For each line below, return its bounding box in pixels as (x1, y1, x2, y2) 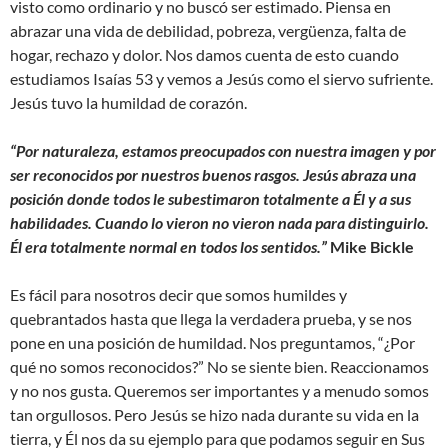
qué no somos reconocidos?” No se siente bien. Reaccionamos (10, 357, 429, 377)
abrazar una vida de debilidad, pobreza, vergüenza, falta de (10, 21, 406, 41)
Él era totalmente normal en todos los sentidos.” (10, 237, 327, 257)
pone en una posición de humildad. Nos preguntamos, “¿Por (10, 333, 415, 353)
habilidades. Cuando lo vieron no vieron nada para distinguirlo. (10, 213, 429, 233)
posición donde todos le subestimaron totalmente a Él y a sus (10, 189, 411, 209)
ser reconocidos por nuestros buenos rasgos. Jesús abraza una (10, 165, 416, 185)
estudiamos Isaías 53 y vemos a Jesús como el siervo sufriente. (10, 69, 433, 89)
